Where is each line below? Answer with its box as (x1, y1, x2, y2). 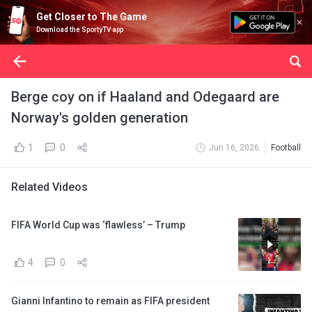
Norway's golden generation (11, 109, 188, 126)
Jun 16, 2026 (209, 143, 259, 153)
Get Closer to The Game (36, 11, 147, 22)
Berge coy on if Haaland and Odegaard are (11, 88, 279, 105)
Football (271, 143, 301, 153)
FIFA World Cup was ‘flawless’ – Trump (11, 219, 185, 231)
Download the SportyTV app (36, 26, 123, 33)
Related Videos (11, 180, 88, 194)
